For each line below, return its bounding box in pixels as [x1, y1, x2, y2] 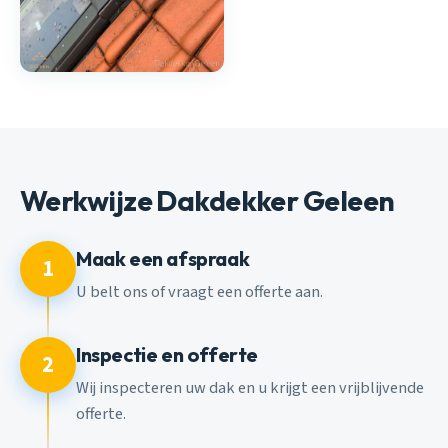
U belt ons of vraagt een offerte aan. [76, 279, 323, 304]
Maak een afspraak [76, 246, 250, 272]
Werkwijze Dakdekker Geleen [20, 182, 395, 218]
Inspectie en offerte [76, 342, 258, 368]
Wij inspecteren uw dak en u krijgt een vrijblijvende [76, 375, 424, 400]
